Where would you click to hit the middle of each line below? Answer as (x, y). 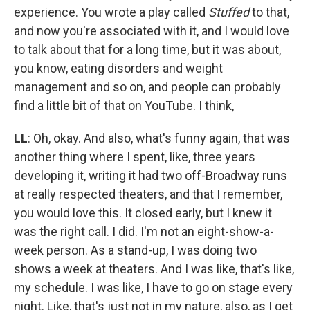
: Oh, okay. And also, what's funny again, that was (159, 138)
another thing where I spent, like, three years (135, 156)
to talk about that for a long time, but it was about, (147, 49)
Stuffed (230, 12)
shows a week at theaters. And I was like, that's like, (154, 268)
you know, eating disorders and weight (118, 68)
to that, (271, 12)
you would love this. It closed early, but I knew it (143, 212)
